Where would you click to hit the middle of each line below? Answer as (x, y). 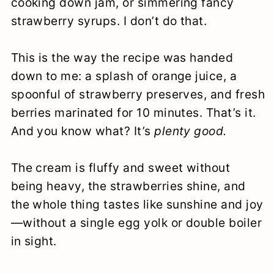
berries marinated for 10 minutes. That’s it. (133, 113)
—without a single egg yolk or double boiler (136, 223)
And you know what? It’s (83, 131)
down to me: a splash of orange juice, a (124, 76)
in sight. (34, 241)
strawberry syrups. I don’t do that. (109, 21)
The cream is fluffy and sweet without (120, 168)
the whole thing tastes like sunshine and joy (137, 205)
